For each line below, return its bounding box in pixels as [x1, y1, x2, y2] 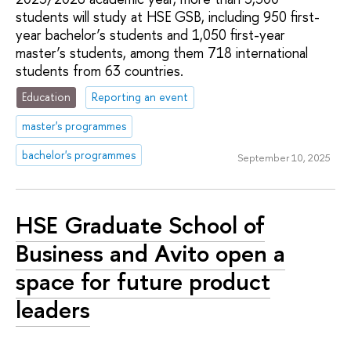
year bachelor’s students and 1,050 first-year [16, 24, 285, 45]
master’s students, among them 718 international [16, 42, 308, 63]
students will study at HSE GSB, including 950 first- [16, 6, 320, 27]
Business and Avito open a [16, 236, 285, 270]
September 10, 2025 [237, 150, 331, 165]
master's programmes [22, 118, 127, 134]
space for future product [16, 264, 270, 298]
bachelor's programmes [22, 147, 136, 163]
